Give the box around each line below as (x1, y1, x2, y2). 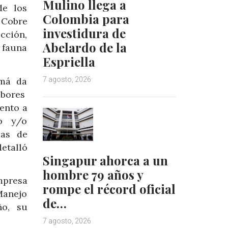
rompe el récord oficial (42, 181, 176, 197)
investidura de (42, 24, 126, 41)
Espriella (42, 53, 95, 70)
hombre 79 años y (42, 166, 143, 183)
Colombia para (42, 10, 129, 27)
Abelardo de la (42, 39, 127, 55)
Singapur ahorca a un (42, 152, 168, 169)
